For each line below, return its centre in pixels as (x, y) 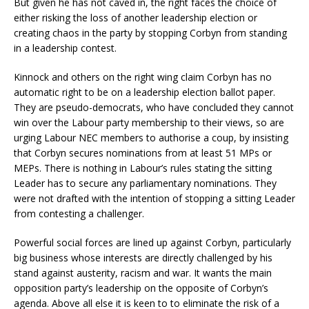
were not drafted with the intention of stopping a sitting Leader (154, 199)
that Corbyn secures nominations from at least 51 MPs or (143, 153)
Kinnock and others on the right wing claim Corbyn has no (143, 77)
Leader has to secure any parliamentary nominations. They (145, 183)
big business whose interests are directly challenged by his (143, 258)
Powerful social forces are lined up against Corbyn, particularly (152, 243)
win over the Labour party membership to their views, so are (149, 123)
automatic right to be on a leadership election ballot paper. (144, 92)
